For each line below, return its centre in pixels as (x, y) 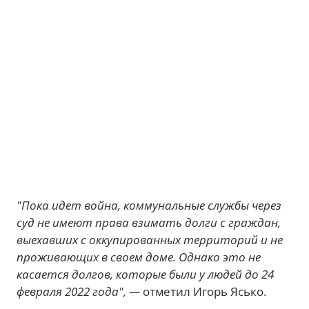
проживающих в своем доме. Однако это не (139, 257)
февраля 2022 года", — (80, 291)
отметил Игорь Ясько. (205, 291)
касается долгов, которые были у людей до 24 (145, 274)
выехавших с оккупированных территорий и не (150, 240)
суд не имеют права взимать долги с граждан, (149, 222)
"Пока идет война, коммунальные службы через (149, 205)
